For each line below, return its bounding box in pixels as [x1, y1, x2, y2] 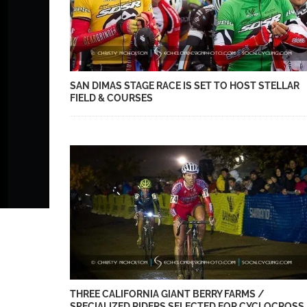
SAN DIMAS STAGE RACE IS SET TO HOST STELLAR [70, 80, 299, 92]
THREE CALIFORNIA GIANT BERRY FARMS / [70, 288, 265, 299]
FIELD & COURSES [70, 93, 153, 104]
